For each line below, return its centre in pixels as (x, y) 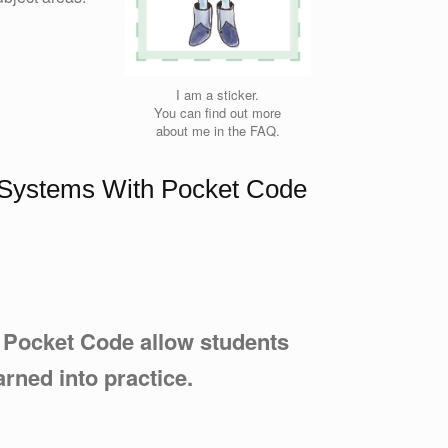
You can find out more (218, 112)
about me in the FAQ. (217, 130)
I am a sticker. (218, 94)
